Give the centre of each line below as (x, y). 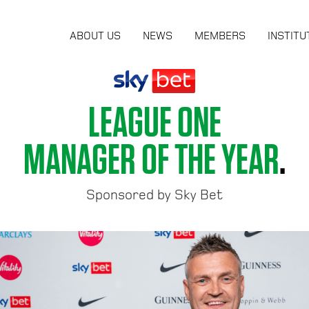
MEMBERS (220, 37)
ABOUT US (95, 37)
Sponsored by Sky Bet (154, 195)
